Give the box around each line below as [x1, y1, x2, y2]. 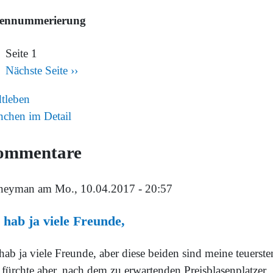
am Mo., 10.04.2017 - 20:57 [35, 182, 172, 195]
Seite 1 [5, 46, 37, 60]
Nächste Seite [5, 63, 68, 77]
